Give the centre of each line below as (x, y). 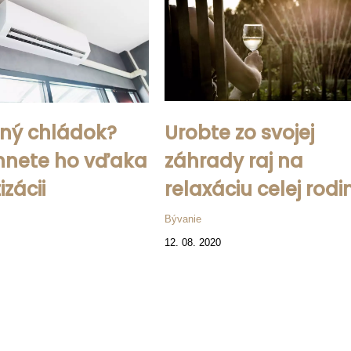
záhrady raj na (234, 161)
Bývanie (183, 219)
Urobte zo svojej (240, 133)
